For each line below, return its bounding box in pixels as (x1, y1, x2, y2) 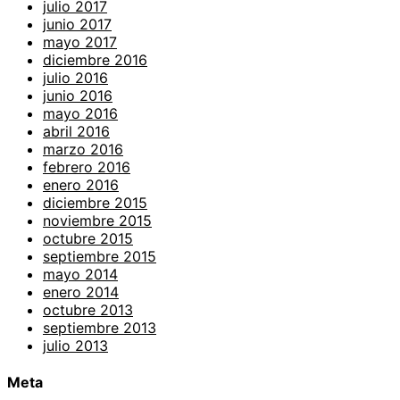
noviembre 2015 (43, 211, 152, 229)
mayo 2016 (43, 104, 118, 122)
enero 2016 (43, 175, 119, 194)
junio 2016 (43, 86, 112, 104)
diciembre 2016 (43, 50, 147, 69)
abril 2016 (43, 121, 110, 140)
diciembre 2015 (43, 193, 147, 212)
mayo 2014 (43, 264, 118, 283)
